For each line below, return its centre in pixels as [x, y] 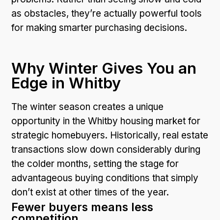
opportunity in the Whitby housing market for [106, 121]
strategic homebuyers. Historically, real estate [110, 135]
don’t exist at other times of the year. [90, 192]
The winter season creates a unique [87, 107]
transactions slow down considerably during [106, 149]
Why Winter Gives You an [104, 68]
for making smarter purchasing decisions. [99, 27]
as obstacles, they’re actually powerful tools [107, 13]
